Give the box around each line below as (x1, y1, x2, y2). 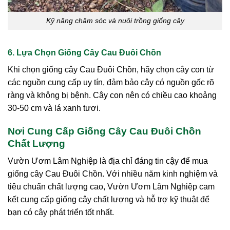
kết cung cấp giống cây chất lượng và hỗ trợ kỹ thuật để (8, 195, 209, 204)
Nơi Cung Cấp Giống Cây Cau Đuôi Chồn (8, 125, 201, 137)
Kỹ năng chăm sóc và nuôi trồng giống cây (46, 16, 184, 25)
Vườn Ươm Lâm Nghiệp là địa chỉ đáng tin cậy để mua (8, 157, 208, 166)
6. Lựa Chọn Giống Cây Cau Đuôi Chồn (8, 48, 161, 57)
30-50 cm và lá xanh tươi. (8, 103, 101, 112)
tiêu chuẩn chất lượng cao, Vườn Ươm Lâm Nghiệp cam (8, 182, 215, 191)
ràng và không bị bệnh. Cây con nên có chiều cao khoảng (8, 90, 217, 100)
